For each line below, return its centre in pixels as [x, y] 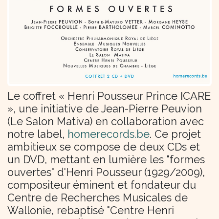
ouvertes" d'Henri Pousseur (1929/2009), [106, 173]
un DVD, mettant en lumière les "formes [106, 160]
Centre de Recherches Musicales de [98, 198]
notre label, [37, 134]
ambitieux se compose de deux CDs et [104, 147]
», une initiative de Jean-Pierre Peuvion [105, 109]
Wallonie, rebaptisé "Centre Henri [91, 211]
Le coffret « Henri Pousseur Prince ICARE [109, 96]
